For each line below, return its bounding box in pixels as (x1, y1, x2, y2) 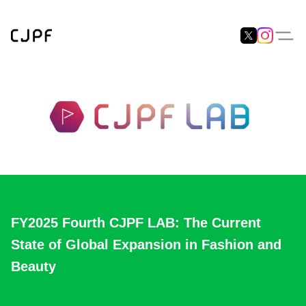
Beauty (11, 258, 56, 274)
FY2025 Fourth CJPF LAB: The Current (11, 214, 261, 230)
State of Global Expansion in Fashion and (11, 236, 281, 252)
